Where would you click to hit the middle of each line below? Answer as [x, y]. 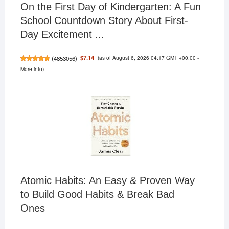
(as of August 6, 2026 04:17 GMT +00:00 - [148, 58]
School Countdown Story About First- [104, 21]
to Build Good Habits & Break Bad [97, 194]
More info [31, 69]
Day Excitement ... [62, 35]
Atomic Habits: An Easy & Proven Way [107, 181]
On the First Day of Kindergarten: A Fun [110, 7]
